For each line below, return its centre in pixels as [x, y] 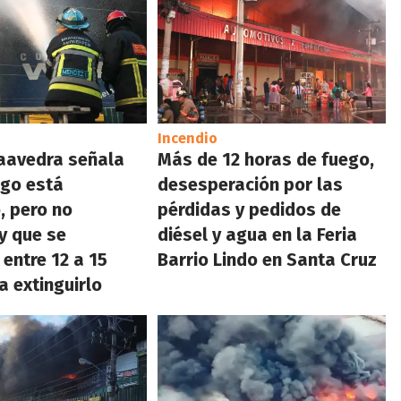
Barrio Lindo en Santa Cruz [268, 259]
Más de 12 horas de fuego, [266, 159]
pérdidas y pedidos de [250, 209]
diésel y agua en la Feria [258, 234]
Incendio [188, 138]
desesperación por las [251, 184]
